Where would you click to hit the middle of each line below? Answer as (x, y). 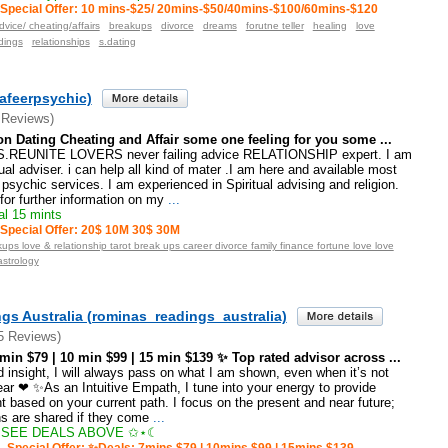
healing (329, 25)
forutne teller (274, 25)
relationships (60, 41)
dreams (219, 25)
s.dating (117, 41)
